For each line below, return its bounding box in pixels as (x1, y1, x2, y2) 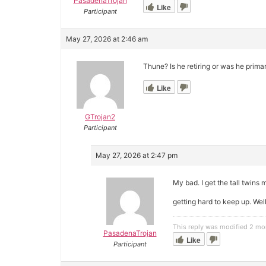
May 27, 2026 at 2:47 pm (96, 151, 178, 160)
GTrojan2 (85, 112, 115, 121)
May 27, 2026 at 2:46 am (66, 34, 148, 43)
